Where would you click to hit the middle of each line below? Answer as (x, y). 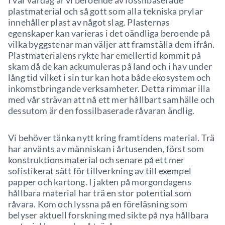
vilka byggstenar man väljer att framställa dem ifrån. (111, 44)
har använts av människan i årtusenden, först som (106, 149)
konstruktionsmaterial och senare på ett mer (96, 160)
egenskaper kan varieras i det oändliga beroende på (109, 33)
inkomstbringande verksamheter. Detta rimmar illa (109, 88)
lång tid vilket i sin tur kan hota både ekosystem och (109, 77)
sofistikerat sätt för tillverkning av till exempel (100, 171)
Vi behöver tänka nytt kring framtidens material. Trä (111, 138)
